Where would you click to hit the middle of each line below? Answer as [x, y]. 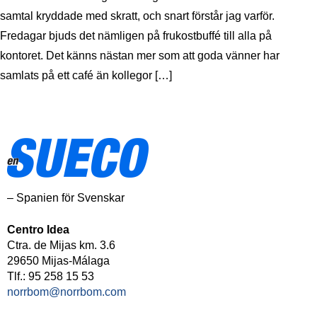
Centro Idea [38, 229]
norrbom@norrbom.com [67, 292]
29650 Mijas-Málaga [58, 260]
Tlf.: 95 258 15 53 [51, 276]
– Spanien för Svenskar [66, 197]
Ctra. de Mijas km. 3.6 [61, 245]
